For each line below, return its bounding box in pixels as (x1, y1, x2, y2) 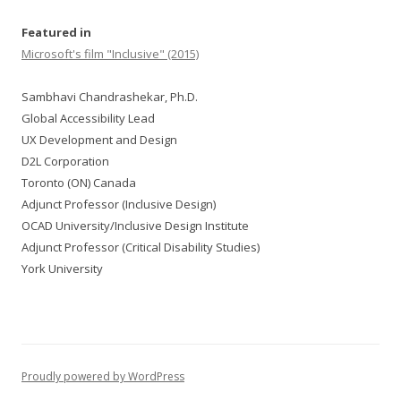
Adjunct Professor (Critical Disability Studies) (21, 239, 260, 255)
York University (21, 260, 103, 277)
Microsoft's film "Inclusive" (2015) (21, 46, 199, 62)
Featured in (21, 24, 91, 40)
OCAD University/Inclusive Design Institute (21, 218, 249, 234)
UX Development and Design (21, 132, 177, 148)
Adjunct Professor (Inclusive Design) (21, 196, 216, 212)
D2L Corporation (21, 153, 109, 169)
